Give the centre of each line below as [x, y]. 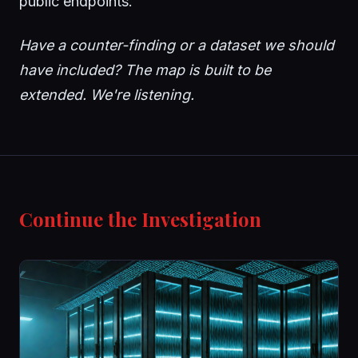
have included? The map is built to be [145, 70]
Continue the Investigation [140, 219]
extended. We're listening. [107, 95]
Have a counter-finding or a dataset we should [177, 46]
